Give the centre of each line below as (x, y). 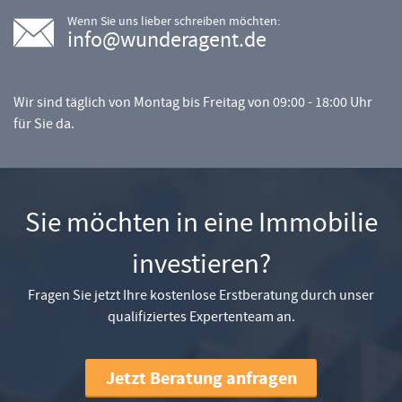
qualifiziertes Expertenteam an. (201, 316)
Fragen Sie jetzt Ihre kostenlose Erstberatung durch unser (201, 294)
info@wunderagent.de (167, 39)
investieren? (201, 263)
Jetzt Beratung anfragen (201, 378)
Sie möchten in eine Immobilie (201, 222)
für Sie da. (44, 123)
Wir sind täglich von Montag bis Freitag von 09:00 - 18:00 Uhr (193, 101)
